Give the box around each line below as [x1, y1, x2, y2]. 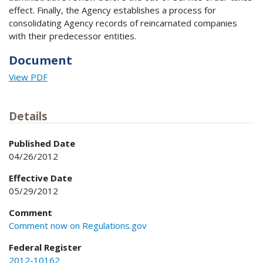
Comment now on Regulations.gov [9, 219, 147, 231]
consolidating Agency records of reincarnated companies [9, 16, 237, 29]
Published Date [9, 137, 75, 149]
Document [9, 52, 72, 68]
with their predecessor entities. [9, 29, 136, 42]
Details [9, 109, 48, 124]
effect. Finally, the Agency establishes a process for [9, 4, 216, 16]
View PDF [9, 71, 48, 83]
